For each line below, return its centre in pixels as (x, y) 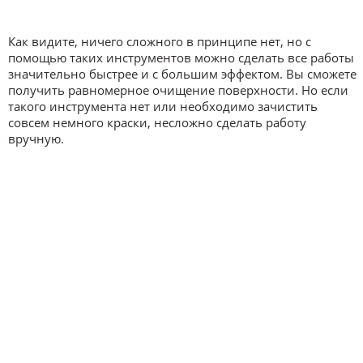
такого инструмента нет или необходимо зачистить (163, 107)
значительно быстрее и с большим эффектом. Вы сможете (182, 74)
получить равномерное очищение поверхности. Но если (178, 90)
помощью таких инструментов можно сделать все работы (181, 58)
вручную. (36, 139)
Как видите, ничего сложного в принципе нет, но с (160, 42)
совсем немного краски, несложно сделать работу (157, 123)
